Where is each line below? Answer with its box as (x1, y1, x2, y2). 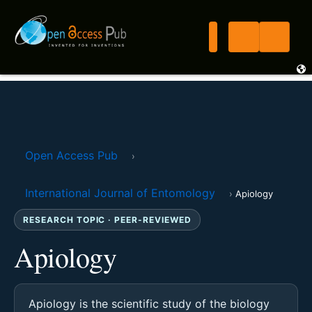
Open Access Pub (25, 148, 118, 162)
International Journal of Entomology (25, 186, 215, 200)
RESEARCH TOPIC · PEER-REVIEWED (23, 214, 192, 225)
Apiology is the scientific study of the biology (29, 297, 270, 311)
